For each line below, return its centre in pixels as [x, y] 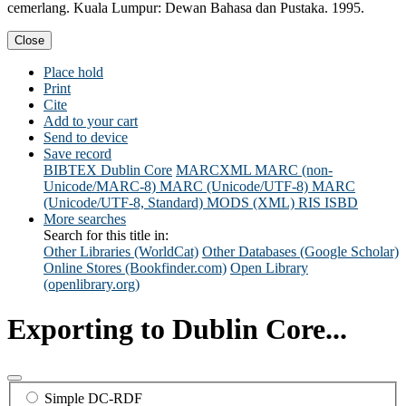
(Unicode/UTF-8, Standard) [123, 203]
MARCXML [213, 170]
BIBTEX [70, 170]
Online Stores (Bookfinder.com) [135, 268]
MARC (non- [294, 170]
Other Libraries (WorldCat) [121, 252]
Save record [77, 154]
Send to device [86, 138]
